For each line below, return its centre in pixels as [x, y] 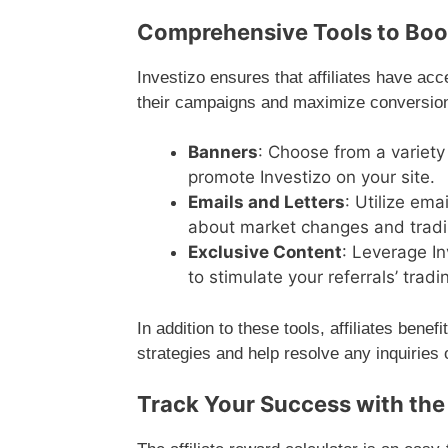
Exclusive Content [265, 252]
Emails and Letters [266, 202]
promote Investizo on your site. [311, 177]
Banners [223, 152]
